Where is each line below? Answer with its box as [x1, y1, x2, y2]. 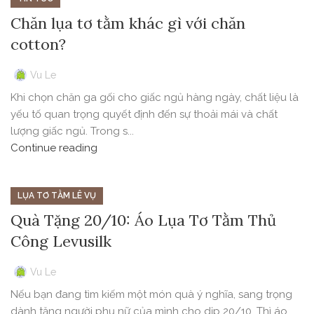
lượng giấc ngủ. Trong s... [11, 125, 134, 138]
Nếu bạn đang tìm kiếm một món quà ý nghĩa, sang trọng [11, 288, 292, 301]
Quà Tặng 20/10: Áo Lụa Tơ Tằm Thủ [11, 210, 276, 231]
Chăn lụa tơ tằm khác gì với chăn [11, 13, 245, 34]
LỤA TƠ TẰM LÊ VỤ [18, 191, 96, 201]
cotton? [11, 34, 66, 55]
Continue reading [11, 142, 97, 155]
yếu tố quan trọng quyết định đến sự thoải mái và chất [11, 108, 278, 121]
